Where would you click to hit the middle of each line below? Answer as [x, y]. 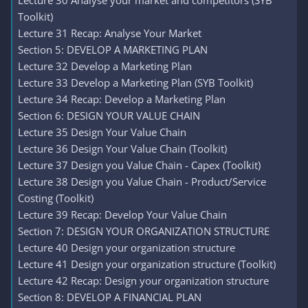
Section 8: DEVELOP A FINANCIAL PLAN [110, 297]
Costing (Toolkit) [56, 198]
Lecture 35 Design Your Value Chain [102, 132]
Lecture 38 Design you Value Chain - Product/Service [142, 181]
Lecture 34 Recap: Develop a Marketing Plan [122, 99]
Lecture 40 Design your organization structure [126, 247]
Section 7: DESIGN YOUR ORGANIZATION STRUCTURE [144, 231]
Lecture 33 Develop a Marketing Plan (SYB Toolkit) [135, 82]
